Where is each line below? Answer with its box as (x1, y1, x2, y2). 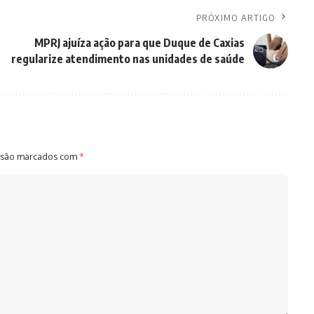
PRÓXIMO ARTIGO (196, 12, 275, 24)
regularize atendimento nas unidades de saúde (11, 52, 245, 67)
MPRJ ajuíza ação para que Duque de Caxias (34, 36, 245, 50)
